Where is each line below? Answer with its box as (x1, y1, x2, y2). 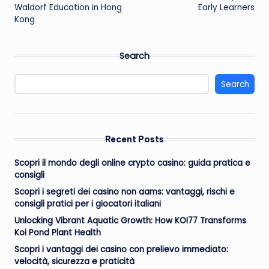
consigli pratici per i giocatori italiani (14, 198, 161, 210)
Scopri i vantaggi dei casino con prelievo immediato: (14, 243, 228, 255)
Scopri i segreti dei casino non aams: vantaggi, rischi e (14, 186, 235, 198)
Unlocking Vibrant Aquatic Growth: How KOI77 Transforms (14, 214, 246, 226)
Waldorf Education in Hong (14, 2, 122, 14)
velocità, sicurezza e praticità (14, 255, 134, 267)
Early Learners (198, 2, 255, 14)
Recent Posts (105, 133, 164, 145)
